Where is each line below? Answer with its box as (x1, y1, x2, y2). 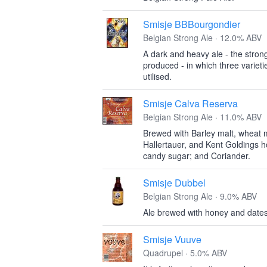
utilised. (143, 70, 172, 82)
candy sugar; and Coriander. (143, 150, 250, 162)
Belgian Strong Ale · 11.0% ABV (143, 111, 262, 123)
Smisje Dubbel (143, 176, 206, 190)
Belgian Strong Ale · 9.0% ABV (143, 190, 257, 202)
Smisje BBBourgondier (143, 17, 240, 31)
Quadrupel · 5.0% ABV (143, 247, 227, 259)
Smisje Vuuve (143, 232, 201, 246)
